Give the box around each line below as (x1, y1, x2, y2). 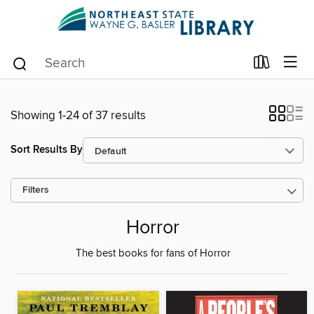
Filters (22, 184, 49, 196)
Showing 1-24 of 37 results (11, 107, 146, 123)
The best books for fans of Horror (75, 247, 231, 260)
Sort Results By (11, 143, 83, 157)
